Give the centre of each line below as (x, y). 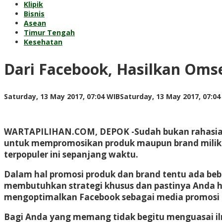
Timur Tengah (49, 32)
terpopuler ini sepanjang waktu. (71, 154)
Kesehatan (43, 42)
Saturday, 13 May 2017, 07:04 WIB (62, 96)
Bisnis (34, 14)
